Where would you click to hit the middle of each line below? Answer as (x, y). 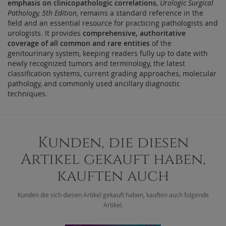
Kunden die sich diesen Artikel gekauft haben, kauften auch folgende (113, 195)
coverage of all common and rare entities (79, 43)
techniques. (27, 93)
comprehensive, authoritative (134, 33)
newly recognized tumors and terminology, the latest (96, 63)
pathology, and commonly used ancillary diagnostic (94, 83)
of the (161, 43)
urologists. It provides (45, 33)
